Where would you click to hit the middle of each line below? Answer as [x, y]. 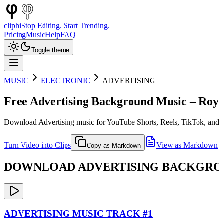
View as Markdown [187, 145]
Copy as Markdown [114, 145]
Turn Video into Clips [37, 145]
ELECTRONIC [66, 80]
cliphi [12, 26]
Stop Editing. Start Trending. [65, 26]
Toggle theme [50, 50]
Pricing [15, 34]
